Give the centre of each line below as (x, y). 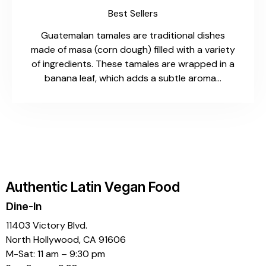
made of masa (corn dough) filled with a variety (133, 50)
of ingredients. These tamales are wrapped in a (133, 64)
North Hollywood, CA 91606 (66, 240)
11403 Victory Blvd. (47, 226)
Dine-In (24, 207)
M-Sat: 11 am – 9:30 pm (56, 254)
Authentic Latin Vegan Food (93, 187)
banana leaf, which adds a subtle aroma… (133, 78)
